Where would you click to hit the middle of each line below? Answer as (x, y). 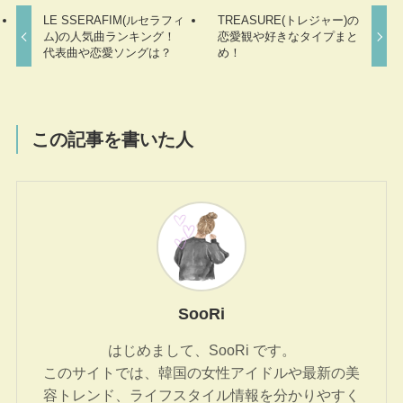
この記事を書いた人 (113, 139)
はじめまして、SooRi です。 (201, 349)
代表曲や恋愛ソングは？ (108, 52)
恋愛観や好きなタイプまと (287, 36)
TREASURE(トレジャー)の (288, 20)
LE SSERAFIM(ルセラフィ (114, 20)
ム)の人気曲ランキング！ (110, 36)
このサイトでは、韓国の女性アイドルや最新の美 (201, 372)
